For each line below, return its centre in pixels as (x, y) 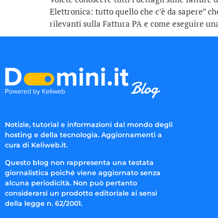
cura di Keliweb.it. (36, 145)
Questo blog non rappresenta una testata (79, 162)
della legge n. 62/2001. (44, 203)
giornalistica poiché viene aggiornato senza (83, 173)
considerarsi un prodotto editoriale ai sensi (81, 193)
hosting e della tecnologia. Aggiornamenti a (83, 135)
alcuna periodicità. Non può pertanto (71, 183)
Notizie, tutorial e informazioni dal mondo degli (89, 125)
